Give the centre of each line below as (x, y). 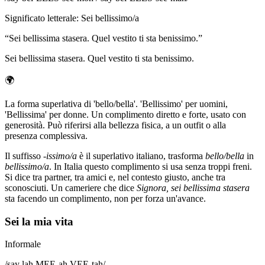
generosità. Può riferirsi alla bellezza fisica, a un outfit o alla (115, 125)
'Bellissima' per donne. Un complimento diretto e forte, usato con (125, 115)
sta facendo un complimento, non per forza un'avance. (105, 199)
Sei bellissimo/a (110, 18)
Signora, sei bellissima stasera (193, 188)
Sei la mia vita (39, 221)
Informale (23, 244)
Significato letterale (41, 18)
